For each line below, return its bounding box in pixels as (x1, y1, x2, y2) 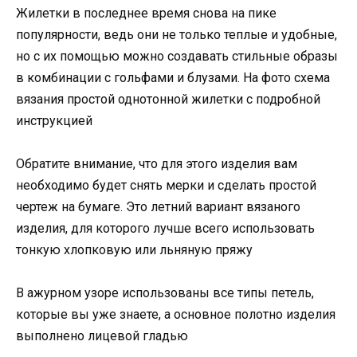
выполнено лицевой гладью (16, 328, 188, 344)
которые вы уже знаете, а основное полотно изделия (16, 307, 335, 323)
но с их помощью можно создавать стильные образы (16, 48, 338, 64)
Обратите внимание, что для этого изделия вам (16, 155, 297, 171)
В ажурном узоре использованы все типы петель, (16, 285, 314, 301)
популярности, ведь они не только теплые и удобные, (16, 26, 337, 42)
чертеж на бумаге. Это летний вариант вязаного (16, 198, 300, 214)
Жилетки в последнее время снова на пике (16, 5, 277, 21)
